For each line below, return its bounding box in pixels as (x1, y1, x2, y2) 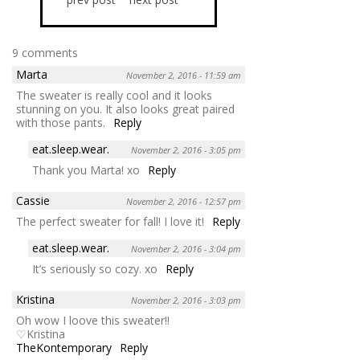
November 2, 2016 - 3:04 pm (131, 242, 241, 255)
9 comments (12, 44, 78, 60)
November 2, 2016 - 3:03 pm (131, 293, 241, 306)
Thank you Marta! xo (32, 162, 140, 178)
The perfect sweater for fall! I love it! (16, 213, 204, 229)
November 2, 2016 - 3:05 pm (131, 143, 241, 156)
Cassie (16, 192, 50, 208)
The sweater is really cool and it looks (16, 87, 212, 103)
